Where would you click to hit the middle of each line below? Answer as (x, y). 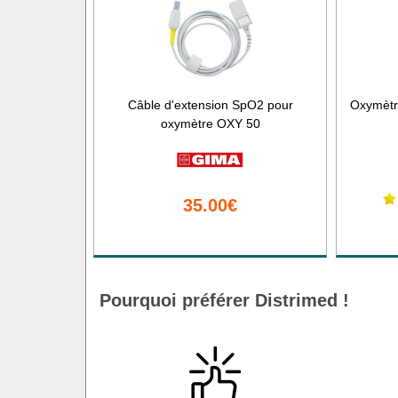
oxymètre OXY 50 (210, 123)
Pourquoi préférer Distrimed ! (224, 300)
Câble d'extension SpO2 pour (210, 104)
